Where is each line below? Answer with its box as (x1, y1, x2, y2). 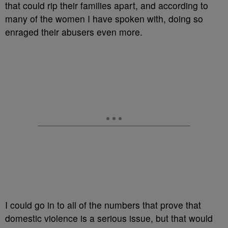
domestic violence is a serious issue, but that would (5, 212, 213, 224)
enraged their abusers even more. (5, 25, 142, 38)
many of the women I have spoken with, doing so (5, 12, 203, 25)
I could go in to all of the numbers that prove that (5, 198, 201, 211)
